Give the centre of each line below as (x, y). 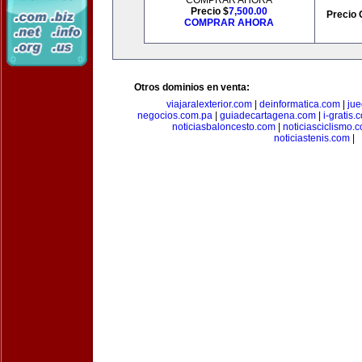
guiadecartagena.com (267, 116)
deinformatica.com (299, 104)
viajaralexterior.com (209, 104)
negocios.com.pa (175, 116)
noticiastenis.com (312, 138)
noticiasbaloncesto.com (224, 127)
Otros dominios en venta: (192, 87)
